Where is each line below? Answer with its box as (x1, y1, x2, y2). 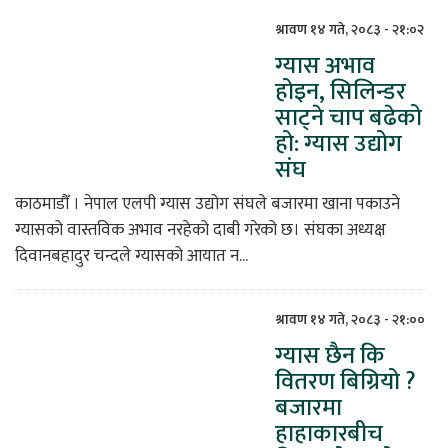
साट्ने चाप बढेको (275, 98, 422, 139)
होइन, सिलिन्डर (275, 72, 406, 113)
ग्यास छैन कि (275, 336, 385, 377)
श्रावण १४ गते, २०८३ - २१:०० (275, 308, 425, 332)
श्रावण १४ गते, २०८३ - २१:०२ (275, 18, 424, 42)
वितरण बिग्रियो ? (275, 362, 416, 403)
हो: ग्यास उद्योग (275, 124, 402, 165)
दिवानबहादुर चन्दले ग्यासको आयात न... (15, 242, 248, 271)
